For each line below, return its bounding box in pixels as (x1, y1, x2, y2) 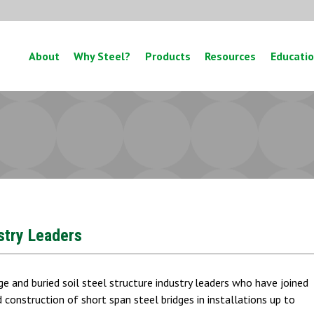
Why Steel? (74, 49, 130, 63)
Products (144, 49, 191, 63)
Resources (205, 49, 256, 63)
